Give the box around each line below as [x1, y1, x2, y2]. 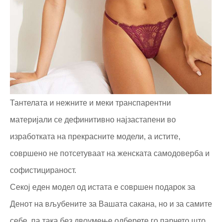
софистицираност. [10, 166, 76, 174]
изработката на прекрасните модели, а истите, [10, 132, 180, 141]
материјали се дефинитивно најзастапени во [10, 115, 176, 124]
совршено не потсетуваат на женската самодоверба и [10, 149, 210, 158]
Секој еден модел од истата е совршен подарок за [10, 182, 195, 191]
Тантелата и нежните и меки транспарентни [10, 98, 171, 107]
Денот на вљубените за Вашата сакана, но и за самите [10, 199, 212, 208]
